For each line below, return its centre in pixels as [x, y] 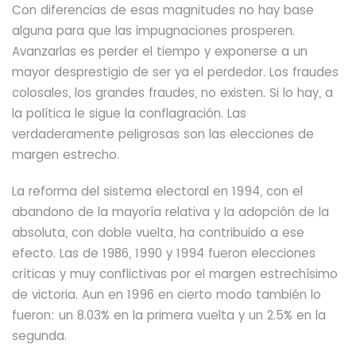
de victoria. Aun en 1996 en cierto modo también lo [166, 294]
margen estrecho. [66, 155]
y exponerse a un [256, 51]
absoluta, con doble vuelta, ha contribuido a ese [158, 232]
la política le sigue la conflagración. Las [129, 113]
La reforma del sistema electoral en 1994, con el [157, 191]
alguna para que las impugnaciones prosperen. [153, 31]
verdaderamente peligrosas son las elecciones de [163, 134]
